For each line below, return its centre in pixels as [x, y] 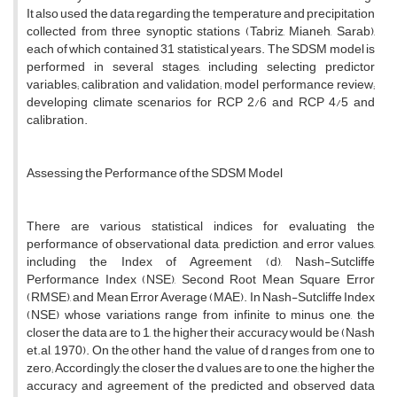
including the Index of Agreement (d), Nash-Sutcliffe [201, 262]
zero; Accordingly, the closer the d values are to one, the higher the [201, 369]
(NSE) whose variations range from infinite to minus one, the [201, 315]
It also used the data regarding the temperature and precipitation [201, 14]
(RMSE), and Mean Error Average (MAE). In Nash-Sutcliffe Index [201, 298]
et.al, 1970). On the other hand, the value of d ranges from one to [201, 351]
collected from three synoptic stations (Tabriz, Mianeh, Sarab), [201, 32]
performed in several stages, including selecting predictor [201, 67]
